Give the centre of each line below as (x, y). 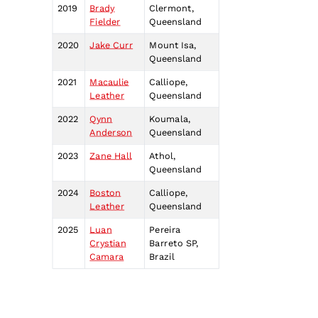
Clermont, (171, 8)
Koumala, (170, 119)
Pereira (165, 229)
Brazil (162, 257)
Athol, (163, 155)
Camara (107, 257)
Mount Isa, (172, 45)
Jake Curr (111, 45)
